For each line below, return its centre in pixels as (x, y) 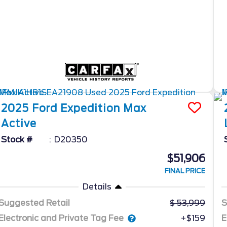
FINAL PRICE (185, 171)
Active (19, 124)
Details (97, 187)
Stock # (17, 140)
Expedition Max (104, 109)
